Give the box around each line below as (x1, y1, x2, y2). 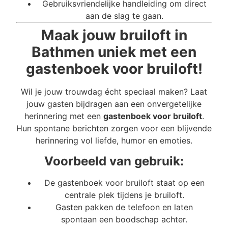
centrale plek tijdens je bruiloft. (64, 189, 184, 200)
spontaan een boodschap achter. (61, 214, 187, 224)
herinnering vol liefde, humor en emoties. (36, 135, 192, 146)
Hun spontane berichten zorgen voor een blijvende (16, 123, 212, 134)
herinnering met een (24, 111, 103, 122)
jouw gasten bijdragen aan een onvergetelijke (26, 99, 202, 109)
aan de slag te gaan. (85, 11, 163, 21)
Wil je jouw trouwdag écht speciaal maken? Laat (21, 87, 207, 97)
